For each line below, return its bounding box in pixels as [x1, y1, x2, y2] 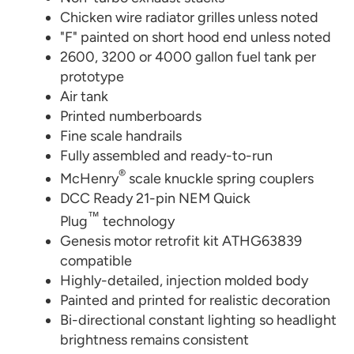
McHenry [60, 170, 119, 187]
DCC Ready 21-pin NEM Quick [60, 190, 250, 207]
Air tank [60, 88, 108, 105]
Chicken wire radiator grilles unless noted [60, 9, 318, 26]
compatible [60, 252, 132, 269]
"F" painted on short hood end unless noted [60, 28, 331, 46]
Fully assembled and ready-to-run [60, 147, 273, 164]
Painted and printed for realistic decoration [60, 292, 330, 309]
